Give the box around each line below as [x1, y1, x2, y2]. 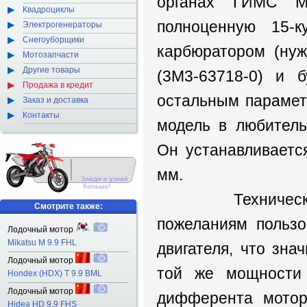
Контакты [23, 110, 60, 120]
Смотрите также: [34, 201, 103, 211]
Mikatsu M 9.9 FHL [8, 238, 77, 247]
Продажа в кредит [23, 80, 93, 90]
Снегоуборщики [23, 35, 84, 45]
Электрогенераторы [23, 20, 102, 29]
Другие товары [23, 65, 80, 75]
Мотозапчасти [23, 50, 79, 60]
